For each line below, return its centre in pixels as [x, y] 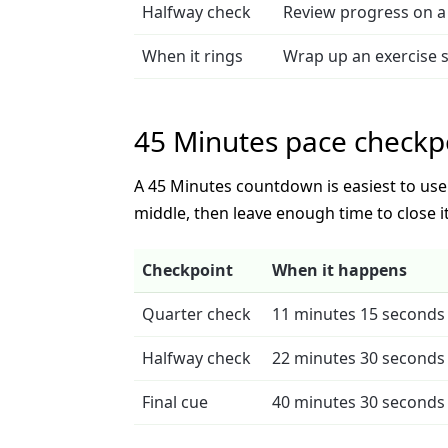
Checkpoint [187, 269]
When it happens [339, 269]
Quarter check [196, 313]
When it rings [192, 55]
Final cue [175, 401]
